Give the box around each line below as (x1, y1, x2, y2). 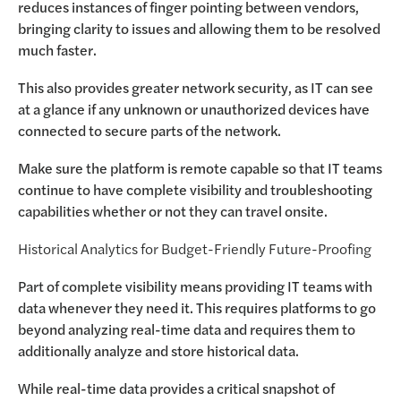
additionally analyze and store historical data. (18, 340, 303, 361)
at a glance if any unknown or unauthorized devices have (18, 98, 370, 119)
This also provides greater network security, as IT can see (18, 77, 373, 98)
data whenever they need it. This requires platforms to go (18, 297, 376, 318)
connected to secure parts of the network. (18, 120, 281, 141)
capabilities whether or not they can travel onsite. (18, 200, 328, 221)
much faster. (18, 39, 97, 60)
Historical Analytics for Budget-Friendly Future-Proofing (18, 238, 371, 259)
